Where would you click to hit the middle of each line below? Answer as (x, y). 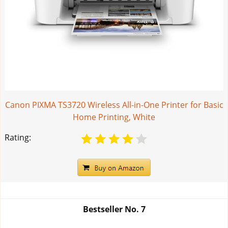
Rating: (18, 138)
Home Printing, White (114, 117)
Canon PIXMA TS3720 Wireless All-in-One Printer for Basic (114, 105)
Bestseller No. (112, 209)
